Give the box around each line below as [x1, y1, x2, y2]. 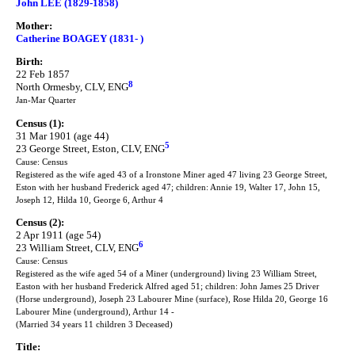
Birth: [16, 55, 43, 68]
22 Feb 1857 [16, 68, 70, 81]
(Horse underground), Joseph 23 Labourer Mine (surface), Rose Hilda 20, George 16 [16, 294, 328, 303]
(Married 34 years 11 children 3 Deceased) [16, 319, 173, 329]
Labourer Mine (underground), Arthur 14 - [16, 307, 174, 316]
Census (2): [16, 216, 64, 228]
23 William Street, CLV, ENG [16, 241, 139, 254]
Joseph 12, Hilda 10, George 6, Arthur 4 [16, 195, 163, 204]
